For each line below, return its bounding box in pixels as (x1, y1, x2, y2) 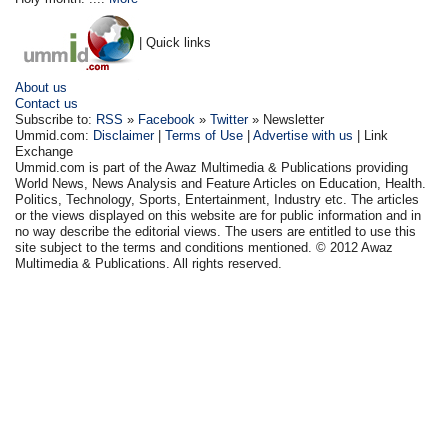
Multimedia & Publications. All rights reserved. (15, 256, 283, 271)
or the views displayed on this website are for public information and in (15, 208, 422, 223)
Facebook (138, 112, 196, 127)
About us (15, 80, 68, 95)
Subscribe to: (15, 112, 97, 127)
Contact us (15, 96, 79, 111)
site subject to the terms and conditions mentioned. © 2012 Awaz (15, 240, 394, 255)
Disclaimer (93, 128, 155, 143)
